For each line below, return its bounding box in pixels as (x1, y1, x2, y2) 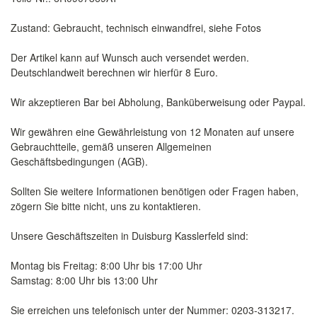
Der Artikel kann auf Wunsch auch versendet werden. (11, 50, 249, 64)
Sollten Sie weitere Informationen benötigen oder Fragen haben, (11, 184, 299, 198)
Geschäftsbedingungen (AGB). (11, 154, 148, 168)
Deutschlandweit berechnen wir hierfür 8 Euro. (11, 65, 218, 79)
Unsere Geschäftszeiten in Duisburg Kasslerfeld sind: (11, 229, 248, 243)
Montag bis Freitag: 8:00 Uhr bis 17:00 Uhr (11, 258, 202, 272)
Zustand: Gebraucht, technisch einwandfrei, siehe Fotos (11, 21, 261, 35)
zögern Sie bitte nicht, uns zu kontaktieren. (11, 199, 201, 213)
